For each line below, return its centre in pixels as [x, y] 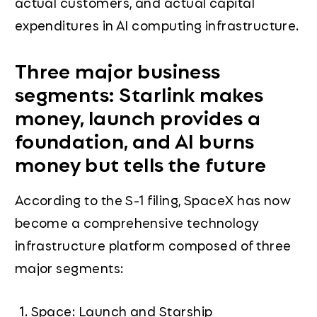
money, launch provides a [138, 116]
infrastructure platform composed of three [153, 244]
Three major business [117, 70]
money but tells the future [140, 163]
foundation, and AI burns [134, 140]
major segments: [69, 267]
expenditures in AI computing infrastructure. [157, 24]
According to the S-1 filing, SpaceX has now [153, 199]
